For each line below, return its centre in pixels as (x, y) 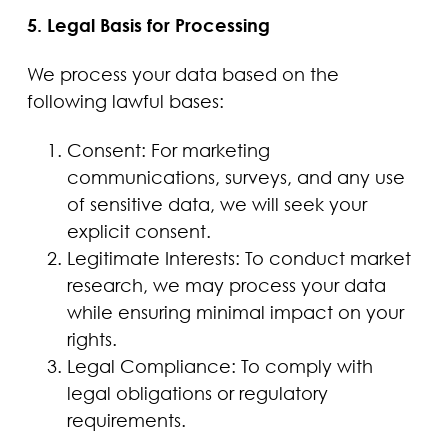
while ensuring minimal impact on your (235, 312)
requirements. (126, 420)
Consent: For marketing (168, 150)
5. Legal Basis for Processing (148, 24)
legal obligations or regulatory (197, 393)
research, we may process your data (226, 285)
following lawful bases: (125, 100)
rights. (91, 339)
